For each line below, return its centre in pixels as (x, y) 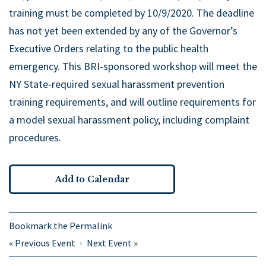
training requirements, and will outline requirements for (132, 102)
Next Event (109, 243)
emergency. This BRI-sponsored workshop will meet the (133, 66)
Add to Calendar (92, 180)
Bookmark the (39, 226)
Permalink (91, 226)
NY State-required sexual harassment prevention (117, 84)
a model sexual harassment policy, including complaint (129, 120)
